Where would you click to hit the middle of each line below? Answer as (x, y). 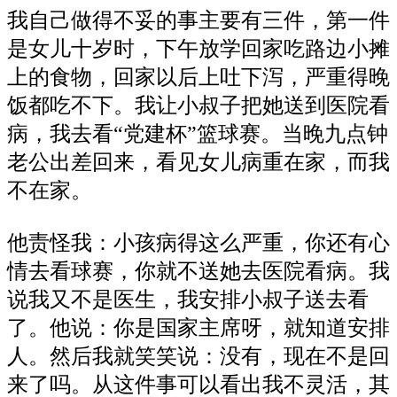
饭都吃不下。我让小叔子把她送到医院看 (198, 106)
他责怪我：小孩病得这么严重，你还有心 (198, 243)
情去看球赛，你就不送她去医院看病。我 (198, 272)
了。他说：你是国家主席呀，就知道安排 (198, 328)
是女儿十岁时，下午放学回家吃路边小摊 (198, 49)
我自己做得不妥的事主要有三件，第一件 (198, 21)
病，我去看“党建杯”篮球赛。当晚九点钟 (198, 134)
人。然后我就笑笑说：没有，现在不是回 (198, 357)
